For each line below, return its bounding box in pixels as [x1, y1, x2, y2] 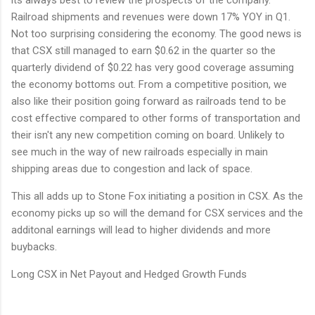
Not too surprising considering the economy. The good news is [11, 27, 302, 40]
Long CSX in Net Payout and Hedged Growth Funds [11, 267, 247, 281]
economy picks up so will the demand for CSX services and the [11, 206, 303, 219]
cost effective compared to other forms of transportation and [11, 111, 300, 124]
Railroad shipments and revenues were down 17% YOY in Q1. [11, 10, 290, 23]
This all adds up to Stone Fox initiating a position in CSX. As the [11, 189, 303, 202]
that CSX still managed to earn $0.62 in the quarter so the [11, 44, 276, 57]
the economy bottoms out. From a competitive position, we [11, 77, 287, 91]
